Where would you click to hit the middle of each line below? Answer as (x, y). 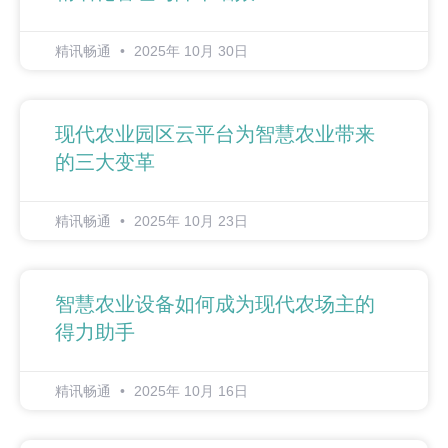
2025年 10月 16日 (189, 391)
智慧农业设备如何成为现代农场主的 (215, 304)
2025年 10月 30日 (189, 51)
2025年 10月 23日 (189, 221)
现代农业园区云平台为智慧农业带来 (215, 134)
